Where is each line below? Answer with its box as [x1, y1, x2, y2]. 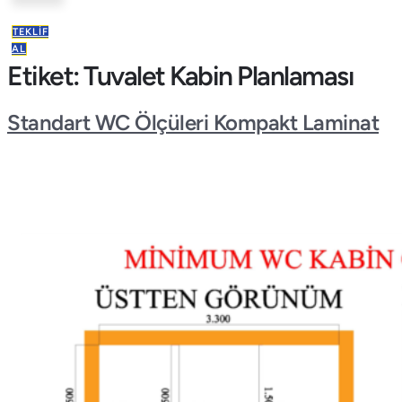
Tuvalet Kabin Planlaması [83, 59, 354, 93]
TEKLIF [13, 26, 48, 39]
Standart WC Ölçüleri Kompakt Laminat [7, 109, 379, 136]
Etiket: [7, 59, 83, 93]
